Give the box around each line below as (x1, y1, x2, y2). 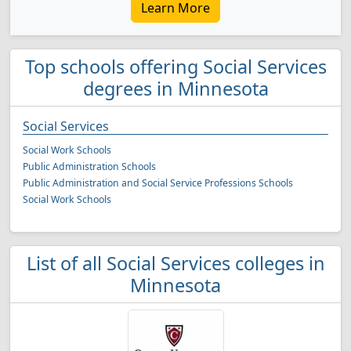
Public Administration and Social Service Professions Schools (23, 176, 293, 190)
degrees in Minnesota (82, 76, 269, 101)
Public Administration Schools (23, 160, 156, 173)
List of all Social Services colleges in (26, 251, 325, 276)
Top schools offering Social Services (24, 54, 327, 79)
